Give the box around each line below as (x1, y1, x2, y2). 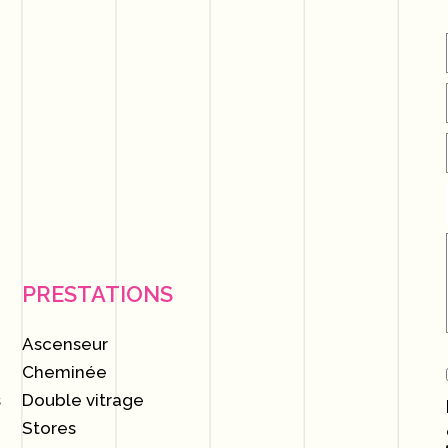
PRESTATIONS (22, 281, 174, 307)
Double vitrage (22, 390, 145, 410)
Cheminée (22, 362, 108, 382)
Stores (22, 418, 77, 438)
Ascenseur (22, 334, 109, 354)
